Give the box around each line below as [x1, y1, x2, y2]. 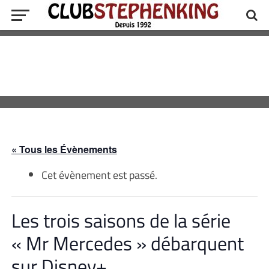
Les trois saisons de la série [11, 206, 231, 235]
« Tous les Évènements [11, 142, 117, 156]
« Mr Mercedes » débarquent [11, 229, 244, 258]
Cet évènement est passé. [41, 166, 157, 183]
